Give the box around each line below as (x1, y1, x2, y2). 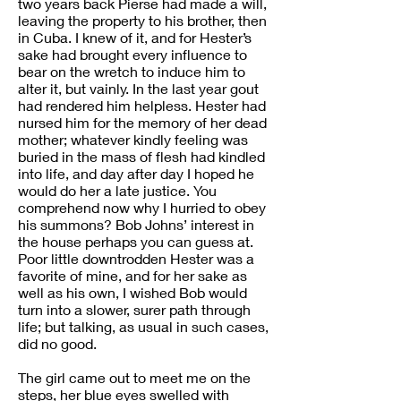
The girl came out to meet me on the (18, 369, 251, 386)
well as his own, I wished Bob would (18, 284, 247, 301)
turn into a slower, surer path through (18, 301, 251, 318)
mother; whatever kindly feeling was (18, 131, 248, 148)
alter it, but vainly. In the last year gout (18, 80, 259, 97)
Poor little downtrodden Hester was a (18, 250, 254, 267)
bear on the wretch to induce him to (18, 63, 245, 80)
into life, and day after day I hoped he (18, 165, 254, 182)
